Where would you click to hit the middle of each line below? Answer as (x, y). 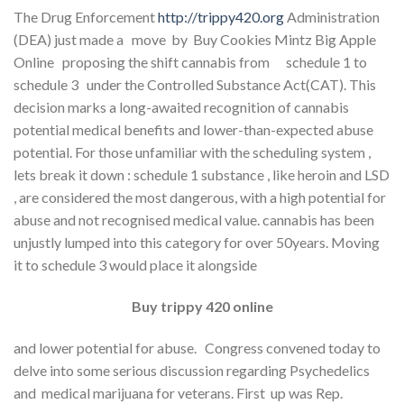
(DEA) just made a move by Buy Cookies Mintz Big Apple (195, 39)
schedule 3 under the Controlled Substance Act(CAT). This (195, 84)
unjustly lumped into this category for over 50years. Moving (197, 242)
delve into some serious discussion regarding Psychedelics (192, 370)
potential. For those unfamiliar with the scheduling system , (192, 151)
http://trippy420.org (221, 16)
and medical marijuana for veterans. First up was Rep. (178, 392)
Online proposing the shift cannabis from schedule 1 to (190, 61)
